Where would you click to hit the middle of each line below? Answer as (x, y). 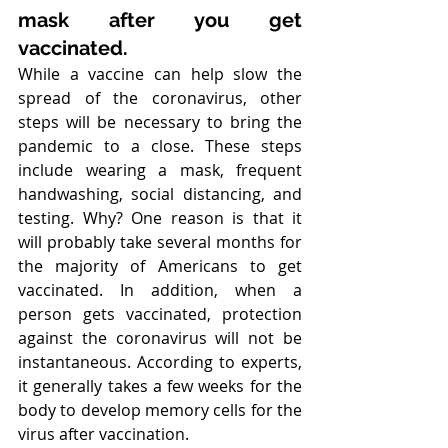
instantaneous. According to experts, (160, 362)
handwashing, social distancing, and (160, 194)
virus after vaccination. (103, 434)
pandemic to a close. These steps (160, 146)
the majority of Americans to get (160, 266)
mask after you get (160, 20)
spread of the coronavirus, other (160, 98)
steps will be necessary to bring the (160, 122)
